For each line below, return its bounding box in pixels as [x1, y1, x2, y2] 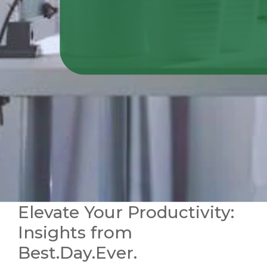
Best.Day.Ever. [18, 243, 137, 263]
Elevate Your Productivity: [18, 202, 234, 222]
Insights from [18, 222, 132, 243]
